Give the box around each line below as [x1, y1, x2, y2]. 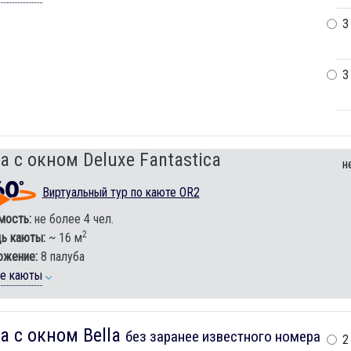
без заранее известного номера [125, 327, 320, 346]
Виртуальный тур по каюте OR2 [42, 184, 200, 200]
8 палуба [37, 248, 85, 264]
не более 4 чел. [31, 211, 114, 226]
